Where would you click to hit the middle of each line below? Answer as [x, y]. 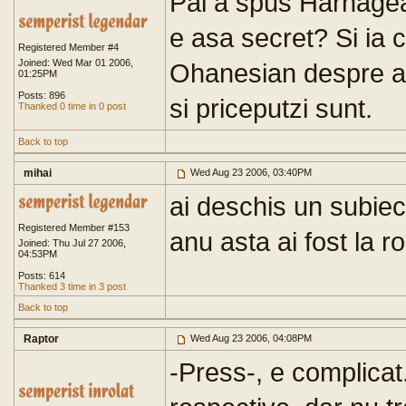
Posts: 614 [42, 275]
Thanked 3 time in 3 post [72, 286]
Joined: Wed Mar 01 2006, [76, 63]
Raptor [41, 339]
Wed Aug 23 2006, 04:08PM [250, 338]
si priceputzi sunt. [271, 108]
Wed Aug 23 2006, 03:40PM [250, 172]
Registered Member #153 [74, 227]
